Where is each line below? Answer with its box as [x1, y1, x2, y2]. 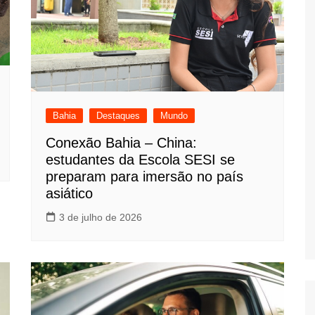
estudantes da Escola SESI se [46, 152, 235, 168]
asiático [46, 186, 93, 202]
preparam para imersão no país [46, 169, 243, 185]
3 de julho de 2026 [59, 212, 142, 224]
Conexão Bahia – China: [46, 135, 197, 151]
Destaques [96, 110, 140, 122]
